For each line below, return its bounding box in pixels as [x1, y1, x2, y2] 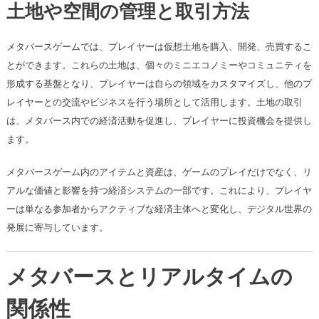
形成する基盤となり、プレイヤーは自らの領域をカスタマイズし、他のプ [6, 77, 312, 91]
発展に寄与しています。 [6, 221, 108, 235]
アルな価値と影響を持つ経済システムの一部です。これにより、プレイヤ [6, 184, 312, 198]
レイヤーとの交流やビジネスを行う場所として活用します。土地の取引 [6, 95, 303, 110]
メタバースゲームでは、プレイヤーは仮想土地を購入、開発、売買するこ [6, 40, 312, 54]
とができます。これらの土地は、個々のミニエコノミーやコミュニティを [6, 58, 312, 73]
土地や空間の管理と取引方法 [6, 4, 249, 23]
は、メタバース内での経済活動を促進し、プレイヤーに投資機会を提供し [6, 114, 312, 128]
